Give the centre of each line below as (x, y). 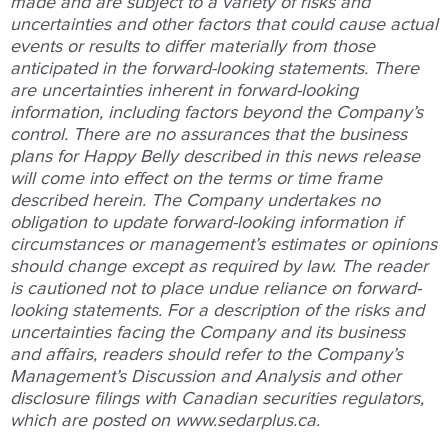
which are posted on (92, 420)
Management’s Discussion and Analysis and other (205, 376)
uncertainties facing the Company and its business (207, 332)
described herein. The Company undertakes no (195, 200)
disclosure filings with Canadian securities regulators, (217, 398)
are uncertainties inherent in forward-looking (184, 90)
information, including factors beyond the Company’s (216, 112)
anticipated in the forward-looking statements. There (214, 68)
